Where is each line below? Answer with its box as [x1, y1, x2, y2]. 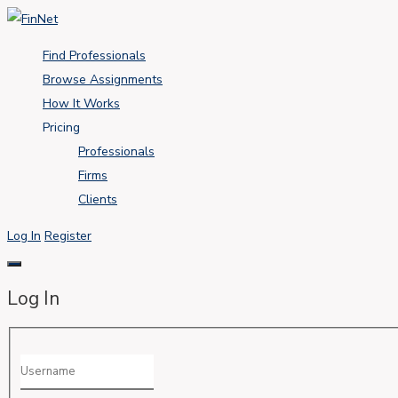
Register [44, 227, 92, 244]
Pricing [43, 119, 80, 136]
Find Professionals [43, 47, 146, 64]
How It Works [43, 95, 120, 112]
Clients [78, 191, 117, 208]
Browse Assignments [43, 71, 163, 88]
